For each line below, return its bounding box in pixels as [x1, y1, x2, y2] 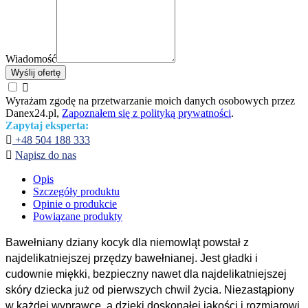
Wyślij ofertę [11, 67, 60, 78]
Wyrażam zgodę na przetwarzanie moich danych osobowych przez [5, 94, 295, 107]
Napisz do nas [15, 148, 76, 161]
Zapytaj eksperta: [5, 119, 89, 131]
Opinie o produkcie [33, 197, 117, 210]
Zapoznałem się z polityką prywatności [62, 107, 231, 119]
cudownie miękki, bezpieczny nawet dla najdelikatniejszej [5, 267, 287, 280]
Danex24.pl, [5, 107, 62, 119]
